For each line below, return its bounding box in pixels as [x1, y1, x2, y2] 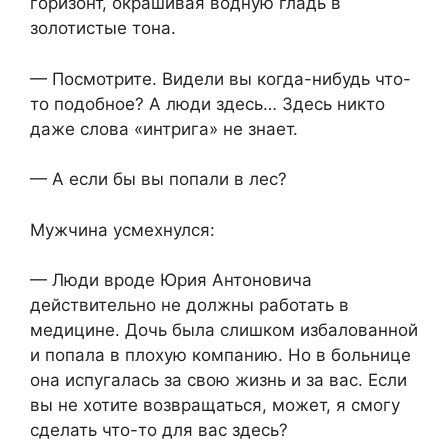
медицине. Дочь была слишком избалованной [30, 320, 418, 341]
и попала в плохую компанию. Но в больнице [30, 345, 411, 366]
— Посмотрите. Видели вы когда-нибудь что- [30, 68, 411, 89]
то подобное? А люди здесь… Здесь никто [30, 93, 385, 114]
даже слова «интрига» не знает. [30, 118, 298, 139]
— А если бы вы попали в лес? [30, 169, 287, 190]
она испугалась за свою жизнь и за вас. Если [30, 370, 407, 391]
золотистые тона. [30, 18, 176, 39]
